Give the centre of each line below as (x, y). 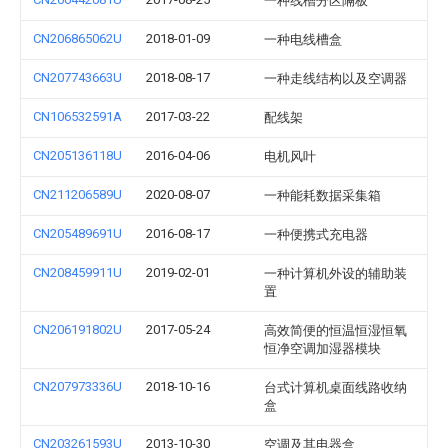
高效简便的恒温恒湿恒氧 (335, 330)
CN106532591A (77, 116)
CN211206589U (77, 194)
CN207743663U (77, 77)
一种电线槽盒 (303, 39)
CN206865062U (77, 38)
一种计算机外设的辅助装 (335, 273)
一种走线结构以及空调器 (335, 78)
